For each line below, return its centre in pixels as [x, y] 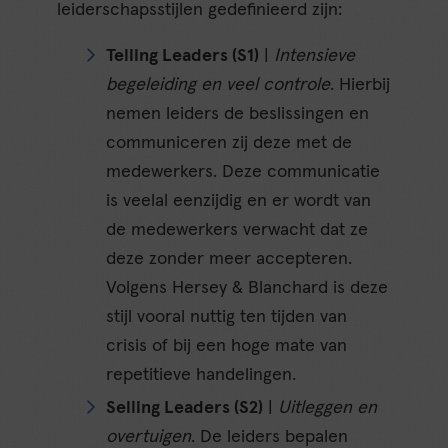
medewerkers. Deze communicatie [243, 171]
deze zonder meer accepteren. [229, 258]
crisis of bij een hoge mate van [227, 345]
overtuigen [149, 436]
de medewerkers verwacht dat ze [237, 229]
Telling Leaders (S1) [183, 55]
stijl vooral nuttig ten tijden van [227, 316]
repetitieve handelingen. [201, 374]
